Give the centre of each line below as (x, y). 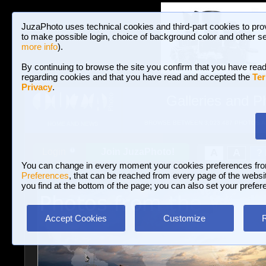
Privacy (37, 87)
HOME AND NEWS (73, 124)
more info (39, 47)
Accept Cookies (76, 218)
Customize (184, 218)
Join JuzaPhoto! (138, 152)
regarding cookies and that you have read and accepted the (137, 77)
